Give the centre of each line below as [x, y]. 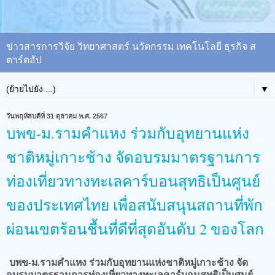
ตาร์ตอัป [24, 59]
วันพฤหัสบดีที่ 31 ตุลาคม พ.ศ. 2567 [57, 116]
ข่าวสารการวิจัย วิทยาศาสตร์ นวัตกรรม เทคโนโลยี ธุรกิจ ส [131, 45]
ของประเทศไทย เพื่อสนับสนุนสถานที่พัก [134, 204]
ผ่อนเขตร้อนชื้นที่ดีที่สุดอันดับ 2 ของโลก [135, 228]
